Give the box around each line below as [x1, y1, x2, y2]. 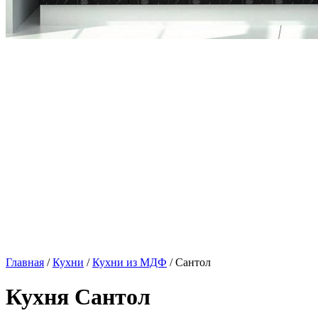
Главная [6, 256, 44, 268]
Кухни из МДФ [92, 256, 167, 268]
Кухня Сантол [6, 284, 150, 310]
